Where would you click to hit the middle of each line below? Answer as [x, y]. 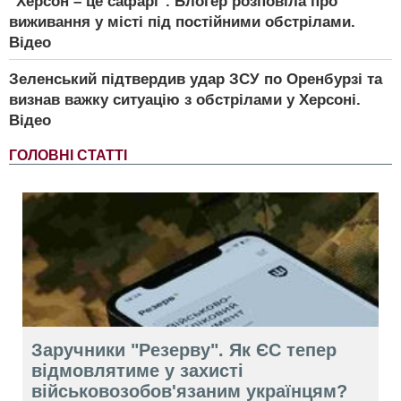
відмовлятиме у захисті [137, 370]
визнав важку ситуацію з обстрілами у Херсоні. [185, 99]
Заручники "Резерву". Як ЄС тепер [184, 350]
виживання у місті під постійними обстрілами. [182, 21]
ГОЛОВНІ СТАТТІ [68, 155]
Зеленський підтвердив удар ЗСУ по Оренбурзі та [196, 79]
